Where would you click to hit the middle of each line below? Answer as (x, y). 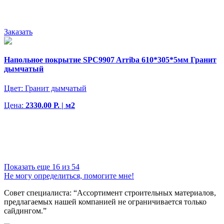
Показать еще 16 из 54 (42, 167)
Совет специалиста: (39, 193)
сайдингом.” (25, 211)
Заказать (18, 32)
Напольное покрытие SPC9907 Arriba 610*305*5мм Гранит (110, 59)
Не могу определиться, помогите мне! (69, 176)
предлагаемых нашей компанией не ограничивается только (105, 202)
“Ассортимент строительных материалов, (145, 193)
